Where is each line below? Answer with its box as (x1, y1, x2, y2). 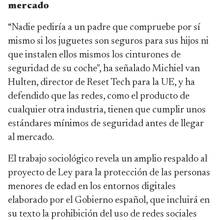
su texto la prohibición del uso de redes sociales (8, 209, 197, 219)
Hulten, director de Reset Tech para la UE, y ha (8, 78, 195, 87)
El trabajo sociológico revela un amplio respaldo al (8, 154, 207, 164)
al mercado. (8, 133, 54, 142)
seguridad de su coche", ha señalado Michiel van (8, 64, 200, 74)
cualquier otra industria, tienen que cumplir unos (8, 105, 206, 115)
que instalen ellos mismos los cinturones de (8, 50, 181, 60)
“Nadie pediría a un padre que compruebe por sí (8, 23, 200, 32)
